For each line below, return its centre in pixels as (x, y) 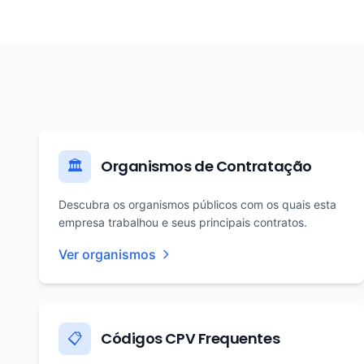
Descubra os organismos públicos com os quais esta (197, 204)
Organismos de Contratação (206, 166)
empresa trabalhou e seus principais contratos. (183, 222)
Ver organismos (107, 254)
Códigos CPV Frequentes (191, 338)
